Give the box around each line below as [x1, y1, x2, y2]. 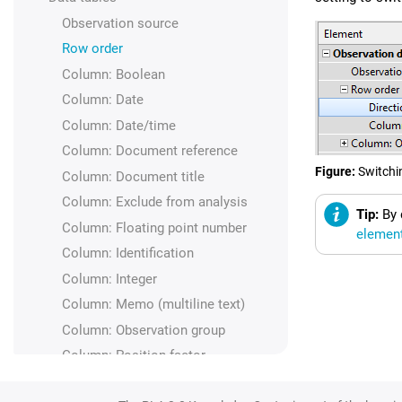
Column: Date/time [61, 117, 176, 134]
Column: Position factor [61, 347, 205, 363]
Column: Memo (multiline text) [61, 296, 245, 312]
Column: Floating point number [61, 219, 247, 236]
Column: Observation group [61, 321, 225, 338]
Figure [315, 163, 352, 179]
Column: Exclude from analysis [61, 194, 248, 210]
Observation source [61, 14, 179, 31]
